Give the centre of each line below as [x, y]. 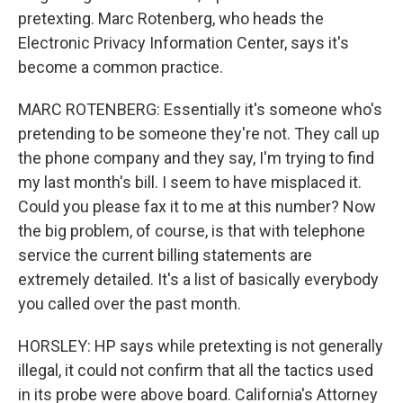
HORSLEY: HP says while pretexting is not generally [201, 346]
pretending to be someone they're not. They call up [199, 134]
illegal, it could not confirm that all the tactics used [196, 370]
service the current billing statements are [165, 255]
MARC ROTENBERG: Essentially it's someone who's [200, 109]
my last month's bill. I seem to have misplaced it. [190, 182]
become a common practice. [121, 67]
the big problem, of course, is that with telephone [192, 231]
